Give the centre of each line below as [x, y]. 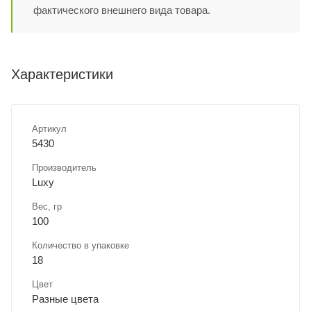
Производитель [64, 168]
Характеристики [62, 75]
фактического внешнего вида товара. [122, 10]
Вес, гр [47, 207]
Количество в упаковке [81, 246]
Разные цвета [65, 299]
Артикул [49, 129]
